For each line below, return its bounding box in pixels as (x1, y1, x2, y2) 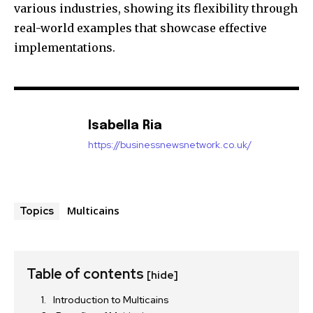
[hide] (147, 268, 178, 282)
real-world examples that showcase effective (14, 20, 267, 35)
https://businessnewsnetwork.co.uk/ (88, 138, 252, 151)
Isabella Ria (88, 119, 162, 132)
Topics (20, 203, 54, 218)
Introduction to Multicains (53, 293, 169, 306)
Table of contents (27, 264, 147, 283)
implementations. (14, 40, 115, 54)
